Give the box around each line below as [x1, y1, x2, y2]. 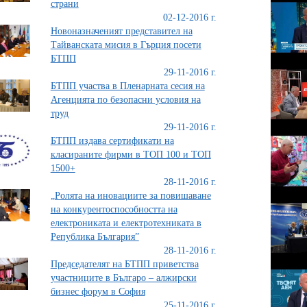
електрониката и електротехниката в [50, 218, 201, 228]
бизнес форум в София [50, 286, 145, 297]
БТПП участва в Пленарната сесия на [50, 81, 205, 91]
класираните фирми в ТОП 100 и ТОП [50, 149, 211, 160]
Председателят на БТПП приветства [50, 259, 199, 269]
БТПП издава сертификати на [50, 136, 174, 146]
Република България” [50, 232, 139, 242]
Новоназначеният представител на [50, 26, 193, 36]
